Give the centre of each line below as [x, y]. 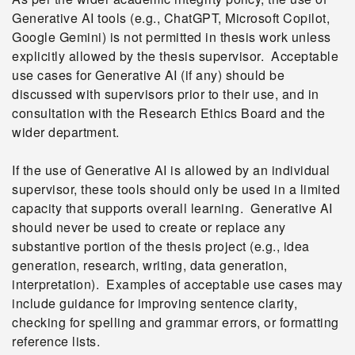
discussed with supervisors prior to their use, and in [166, 94]
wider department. [66, 132]
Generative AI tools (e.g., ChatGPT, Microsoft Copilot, [171, 18]
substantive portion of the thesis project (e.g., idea [161, 246]
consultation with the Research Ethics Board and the [169, 113]
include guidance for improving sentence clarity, [155, 303]
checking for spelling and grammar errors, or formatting [176, 322]
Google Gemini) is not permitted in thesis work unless [172, 37]
